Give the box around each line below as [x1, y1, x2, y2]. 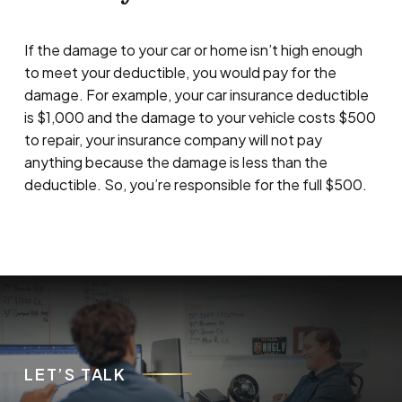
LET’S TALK [24, 363, 127, 384]
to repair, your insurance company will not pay [23, 129, 322, 149]
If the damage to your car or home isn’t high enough [23, 39, 363, 59]
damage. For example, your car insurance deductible [23, 84, 369, 104]
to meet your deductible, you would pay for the [23, 62, 336, 82]
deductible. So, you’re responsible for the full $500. [23, 174, 367, 194]
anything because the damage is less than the [23, 152, 328, 171]
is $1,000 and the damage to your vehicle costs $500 [23, 107, 376, 127]
